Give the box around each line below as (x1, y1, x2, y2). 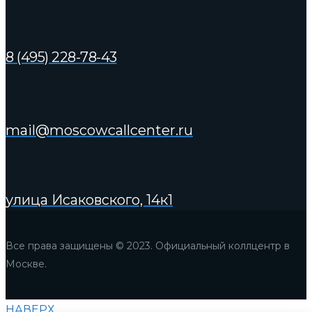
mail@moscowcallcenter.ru (6, 121, 193, 139)
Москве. (6, 257, 47, 270)
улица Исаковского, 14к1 (6, 192, 173, 209)
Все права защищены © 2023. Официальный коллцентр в (6, 239, 290, 252)
